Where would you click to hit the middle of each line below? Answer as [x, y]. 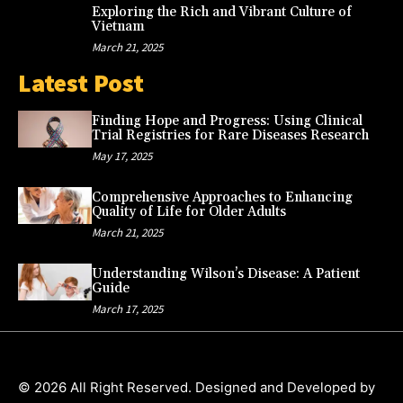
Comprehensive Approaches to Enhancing [222, 198]
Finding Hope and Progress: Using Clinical [227, 121]
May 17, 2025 [121, 157]
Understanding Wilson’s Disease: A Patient [225, 274]
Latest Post [81, 83]
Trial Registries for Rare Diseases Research [230, 136]
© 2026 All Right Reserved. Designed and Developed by [197, 388]
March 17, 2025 [127, 309]
